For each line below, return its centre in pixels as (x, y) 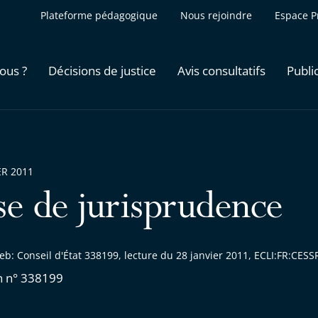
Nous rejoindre (216, 15)
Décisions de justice (102, 70)
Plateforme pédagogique (99, 15)
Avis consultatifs (221, 70)
